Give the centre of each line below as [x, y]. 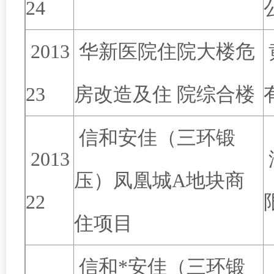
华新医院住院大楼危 [165, 51]
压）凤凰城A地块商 [159, 180]
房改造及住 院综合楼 [165, 94]
